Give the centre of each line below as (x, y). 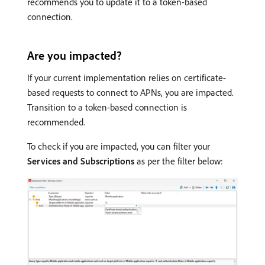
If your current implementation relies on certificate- (127, 77)
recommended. (56, 122)
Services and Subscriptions (81, 161)
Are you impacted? (75, 55)
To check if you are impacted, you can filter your (119, 146)
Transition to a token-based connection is (107, 107)
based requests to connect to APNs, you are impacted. (130, 92)
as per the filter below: (179, 161)
